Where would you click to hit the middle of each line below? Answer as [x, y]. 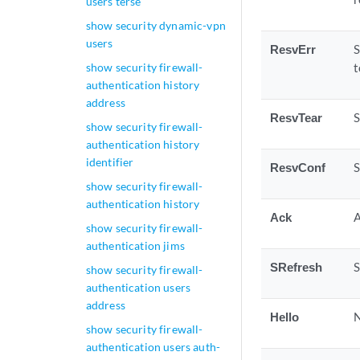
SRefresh [297, 267]
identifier [110, 162]
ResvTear [297, 118]
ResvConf [298, 168]
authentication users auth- [153, 347]
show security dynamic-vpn [155, 25]
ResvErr [293, 49]
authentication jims [135, 245]
